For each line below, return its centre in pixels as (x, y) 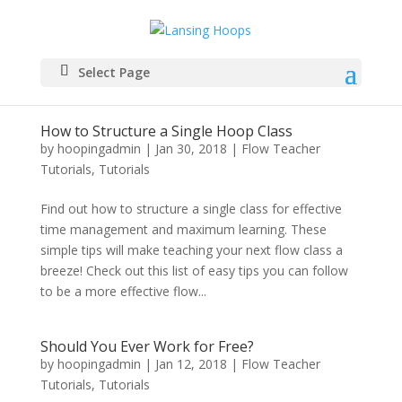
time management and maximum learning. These (183, 229)
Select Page (114, 72)
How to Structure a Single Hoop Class (166, 131)
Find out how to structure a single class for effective (191, 209)
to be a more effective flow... (123, 291)
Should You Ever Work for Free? (147, 346)
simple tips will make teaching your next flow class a (191, 250)
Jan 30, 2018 (191, 149)
